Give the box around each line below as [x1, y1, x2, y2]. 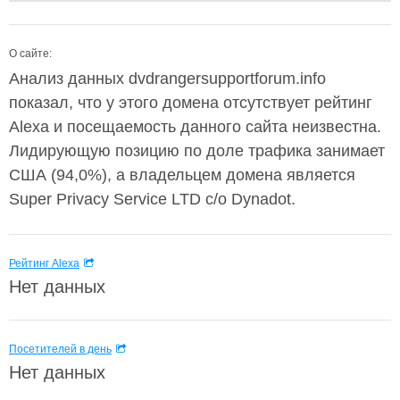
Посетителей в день [9, 343, 112, 355]
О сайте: [9, 47, 52, 60]
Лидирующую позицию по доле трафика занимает [9, 142, 385, 160]
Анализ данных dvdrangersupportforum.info [9, 70, 326, 87]
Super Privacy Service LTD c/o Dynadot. [9, 190, 296, 208]
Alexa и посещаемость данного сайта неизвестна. [9, 118, 381, 136]
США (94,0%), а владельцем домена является [9, 166, 355, 184]
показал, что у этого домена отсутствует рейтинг [9, 94, 372, 112]
